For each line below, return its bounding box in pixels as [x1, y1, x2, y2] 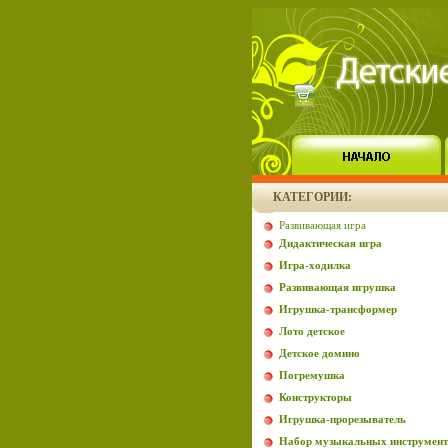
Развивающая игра [279, 219, 366, 231]
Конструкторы [279, 391, 352, 403]
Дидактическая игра [279, 237, 382, 249]
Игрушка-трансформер [279, 303, 397, 315]
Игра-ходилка [279, 259, 351, 271]
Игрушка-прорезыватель [279, 413, 406, 425]
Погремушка [279, 369, 345, 381]
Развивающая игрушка [279, 281, 396, 293]
